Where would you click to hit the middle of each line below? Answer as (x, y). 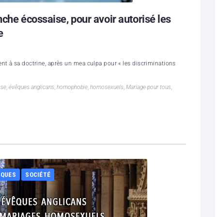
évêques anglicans (31, 87)
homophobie (72, 87)
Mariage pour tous (148, 87)
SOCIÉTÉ (38, 174)
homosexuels (107, 87)
